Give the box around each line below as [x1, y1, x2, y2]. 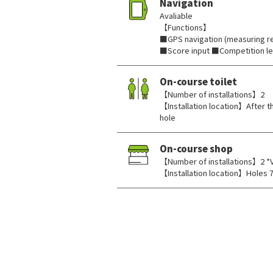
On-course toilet [160, 75, 237, 88]
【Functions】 [160, 21, 211, 33]
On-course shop [160, 142, 233, 155]
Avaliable [160, 10, 193, 21]
